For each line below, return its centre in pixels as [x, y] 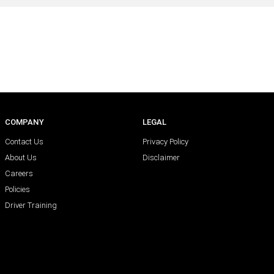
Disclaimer [161, 158]
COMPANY [25, 122]
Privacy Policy [166, 142]
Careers [19, 174]
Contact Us [24, 142]
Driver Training [31, 206]
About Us [21, 158]
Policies [18, 190]
